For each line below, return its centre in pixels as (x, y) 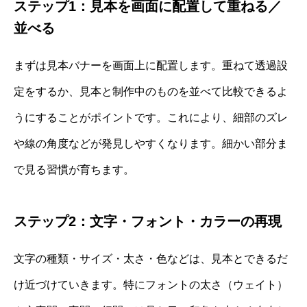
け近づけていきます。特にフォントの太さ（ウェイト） (151, 284)
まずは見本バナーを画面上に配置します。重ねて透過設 (151, 65)
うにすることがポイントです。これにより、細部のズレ (151, 117)
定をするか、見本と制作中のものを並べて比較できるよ (151, 91)
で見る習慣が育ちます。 (74, 169)
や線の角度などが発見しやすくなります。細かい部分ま (151, 143)
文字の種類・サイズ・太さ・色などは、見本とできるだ (151, 258)
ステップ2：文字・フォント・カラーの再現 (148, 221)
